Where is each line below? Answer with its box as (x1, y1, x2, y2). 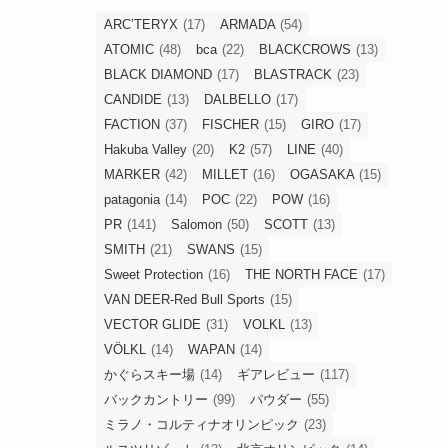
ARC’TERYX (104, 17, 178, 32)
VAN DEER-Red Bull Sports (104, 292, 265, 307)
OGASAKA (290, 167, 354, 182)
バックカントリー (104, 392, 208, 407)
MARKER (104, 167, 160, 182)
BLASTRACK (254, 67, 332, 82)
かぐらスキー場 (104, 367, 195, 382)
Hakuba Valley (104, 142, 187, 157)
